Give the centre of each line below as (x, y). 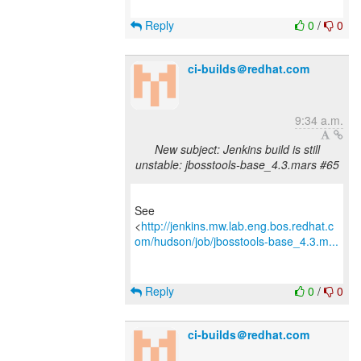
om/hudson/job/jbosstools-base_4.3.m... (237, 241)
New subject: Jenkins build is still (237, 149)
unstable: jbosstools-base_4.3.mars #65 (237, 164)
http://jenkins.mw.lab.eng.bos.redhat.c (237, 226)
